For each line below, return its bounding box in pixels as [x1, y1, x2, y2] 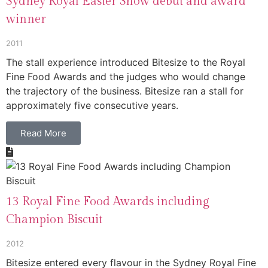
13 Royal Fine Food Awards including [6, 194, 209, 209]
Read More [20, 127, 66, 139]
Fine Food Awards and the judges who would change [6, 71, 245, 83]
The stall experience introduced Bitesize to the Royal [6, 56, 245, 69]
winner [6, 12, 46, 27]
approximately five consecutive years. [6, 99, 178, 112]
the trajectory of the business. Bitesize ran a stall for [6, 85, 243, 98]
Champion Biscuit [6, 212, 102, 227]
